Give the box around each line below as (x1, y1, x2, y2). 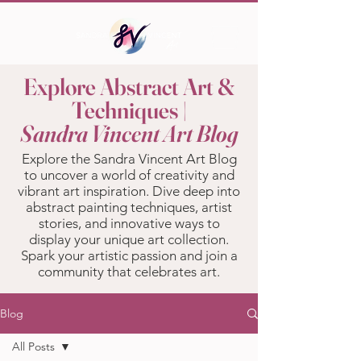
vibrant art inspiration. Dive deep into (18, 183, 240, 200)
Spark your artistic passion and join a (20, 247, 238, 264)
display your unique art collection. (29, 231, 229, 248)
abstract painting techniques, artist (26, 199, 232, 216)
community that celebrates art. (38, 263, 220, 280)
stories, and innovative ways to (38, 215, 220, 232)
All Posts (12, 339, 55, 355)
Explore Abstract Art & (23, 73, 234, 102)
